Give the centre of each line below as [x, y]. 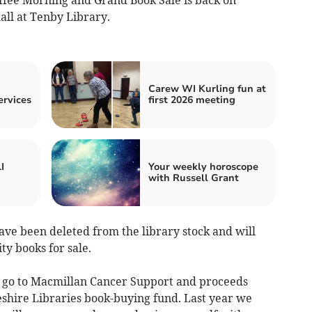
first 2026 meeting [192, 100]
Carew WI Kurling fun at [207, 88]
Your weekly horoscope [203, 166]
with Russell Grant [194, 178]
